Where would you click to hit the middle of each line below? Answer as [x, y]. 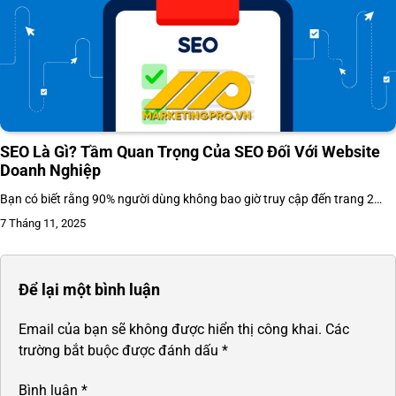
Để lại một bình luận [89, 289]
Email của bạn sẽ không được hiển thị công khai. [170, 329]
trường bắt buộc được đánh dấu [120, 350]
